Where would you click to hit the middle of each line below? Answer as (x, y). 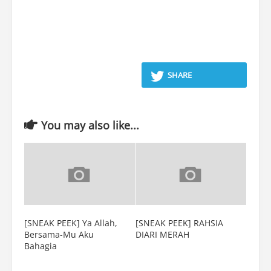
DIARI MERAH (162, 235)
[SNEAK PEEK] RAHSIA (179, 223)
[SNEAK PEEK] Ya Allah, (71, 223)
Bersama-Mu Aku (59, 235)
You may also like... (90, 125)
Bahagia (41, 246)
